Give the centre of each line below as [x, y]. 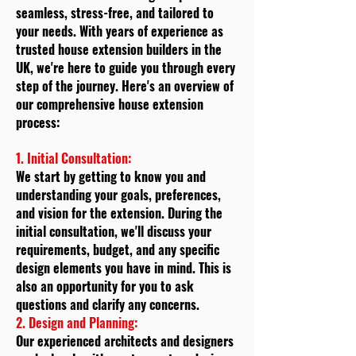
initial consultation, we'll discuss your [114, 231]
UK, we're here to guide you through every [126, 68]
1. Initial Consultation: [74, 158]
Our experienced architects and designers [125, 341]
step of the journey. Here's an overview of [125, 86]
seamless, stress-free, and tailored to [115, 13]
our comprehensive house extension [110, 104]
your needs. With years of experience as [120, 31]
